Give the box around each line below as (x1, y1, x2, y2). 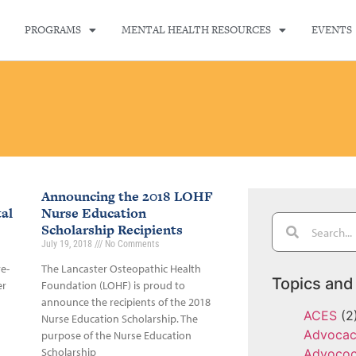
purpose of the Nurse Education (41, 328, 192, 342)
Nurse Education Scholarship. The (41, 311, 198, 326)
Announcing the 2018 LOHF (41, 187, 213, 206)
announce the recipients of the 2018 (41, 295, 211, 309)
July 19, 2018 (41, 238, 95, 250)
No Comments (102, 238, 159, 250)
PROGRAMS (25, 22, 82, 37)
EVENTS (311, 22, 353, 37)
